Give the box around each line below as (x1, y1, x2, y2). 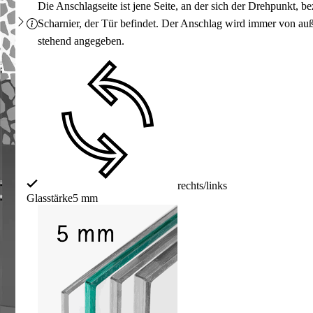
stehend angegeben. (38, 35, 125, 48)
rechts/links (177, 180, 228, 192)
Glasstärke (27, 192, 73, 205)
